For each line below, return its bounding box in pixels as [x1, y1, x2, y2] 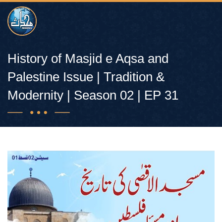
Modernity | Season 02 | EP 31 [7, 88, 178, 103]
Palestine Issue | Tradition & [7, 69, 165, 84]
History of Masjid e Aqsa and [7, 51, 168, 66]
